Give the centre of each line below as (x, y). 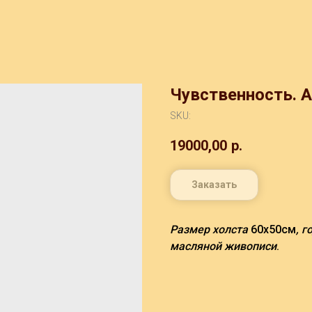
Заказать (214, 185)
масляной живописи (223, 247)
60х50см (272, 230)
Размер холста (209, 230)
